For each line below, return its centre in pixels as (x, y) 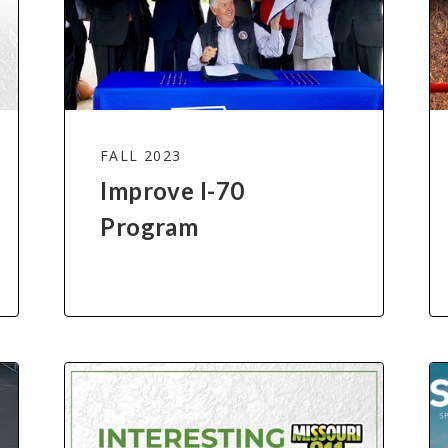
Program (149, 227)
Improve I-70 (172, 191)
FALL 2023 (141, 156)
